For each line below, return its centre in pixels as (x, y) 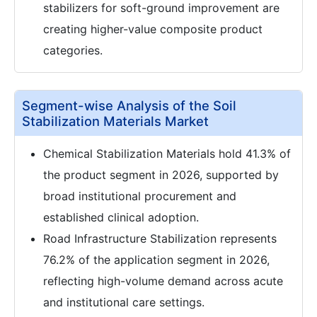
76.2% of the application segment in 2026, (156, 260)
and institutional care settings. (124, 302)
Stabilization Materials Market (115, 121)
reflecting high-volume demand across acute (163, 281)
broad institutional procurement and (140, 196)
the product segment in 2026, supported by (161, 175)
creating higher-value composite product (153, 29)
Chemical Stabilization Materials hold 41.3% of (167, 154)
